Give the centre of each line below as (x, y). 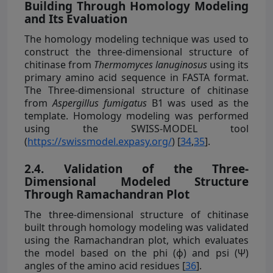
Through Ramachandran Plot (107, 194)
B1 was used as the (198, 103)
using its (228, 64)
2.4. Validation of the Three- (136, 168)
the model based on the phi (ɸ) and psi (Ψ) (136, 253)
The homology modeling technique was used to (136, 39)
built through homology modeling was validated (136, 227)
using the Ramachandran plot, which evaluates (136, 240)
